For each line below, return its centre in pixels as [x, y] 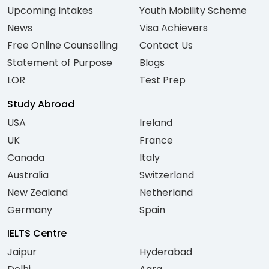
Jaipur [22, 252]
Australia [28, 175]
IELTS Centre [37, 234]
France [156, 140]
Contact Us [166, 46]
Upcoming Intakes [50, 11]
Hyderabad [166, 252]
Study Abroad [41, 104]
